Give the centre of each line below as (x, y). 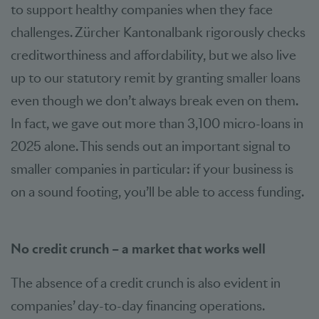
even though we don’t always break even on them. (154, 100)
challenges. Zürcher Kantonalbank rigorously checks (158, 32)
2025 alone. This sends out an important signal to (151, 146)
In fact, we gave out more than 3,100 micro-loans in (157, 123)
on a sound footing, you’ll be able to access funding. (157, 192)
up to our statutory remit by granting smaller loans (156, 78)
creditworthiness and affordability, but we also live (153, 55)
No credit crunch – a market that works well (138, 249)
